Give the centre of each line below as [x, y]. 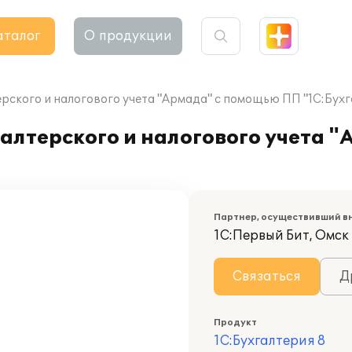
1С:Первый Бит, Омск [281, 236]
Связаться [267, 277]
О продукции [128, 36]
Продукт [235, 323]
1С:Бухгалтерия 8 [269, 341]
